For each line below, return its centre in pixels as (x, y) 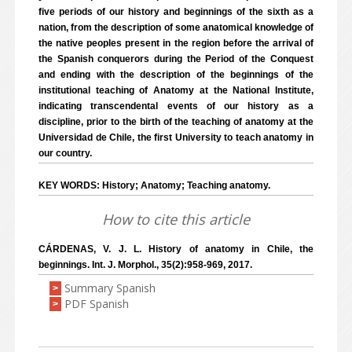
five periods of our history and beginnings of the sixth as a (176, 12)
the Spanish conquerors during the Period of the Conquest (176, 59)
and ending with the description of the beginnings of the (176, 75)
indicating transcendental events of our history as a (176, 106)
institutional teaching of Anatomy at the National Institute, (176, 90)
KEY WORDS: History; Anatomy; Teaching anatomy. (154, 185)
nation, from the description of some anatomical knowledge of (176, 27)
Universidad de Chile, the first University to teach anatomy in (176, 137)
